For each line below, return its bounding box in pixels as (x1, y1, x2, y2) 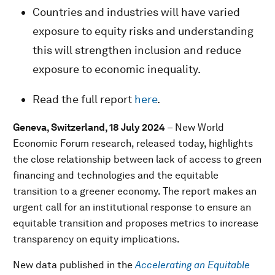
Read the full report (33, 93, 134, 106)
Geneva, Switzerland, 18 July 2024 (13, 122, 165, 133)
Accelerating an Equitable (135, 259, 250, 271)
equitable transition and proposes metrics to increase (13, 217, 258, 229)
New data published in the (13, 259, 133, 271)
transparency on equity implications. (13, 233, 180, 245)
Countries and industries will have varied (33, 6, 240, 18)
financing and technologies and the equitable (13, 169, 219, 181)
